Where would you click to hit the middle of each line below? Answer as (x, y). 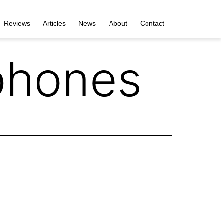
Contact (152, 23)
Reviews (17, 23)
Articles (54, 23)
